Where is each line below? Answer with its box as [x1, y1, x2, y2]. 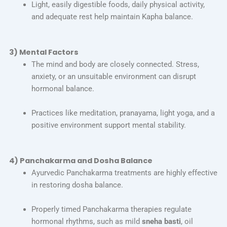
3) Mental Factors [9, 47, 79, 57]
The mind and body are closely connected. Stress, [31, 59, 199, 69]
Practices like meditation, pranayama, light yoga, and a [31, 108, 215, 118]
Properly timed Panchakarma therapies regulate [31, 204, 192, 214]
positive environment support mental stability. [31, 120, 186, 130]
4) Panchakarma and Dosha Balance [9, 155, 153, 166]
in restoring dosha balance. [31, 180, 123, 190]
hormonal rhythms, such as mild [31, 216, 142, 226]
